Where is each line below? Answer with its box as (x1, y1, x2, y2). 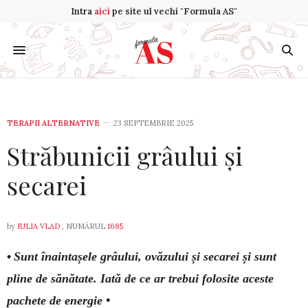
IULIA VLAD (17, 221, 60, 231)
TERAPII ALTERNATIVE (7, 118, 100, 128)
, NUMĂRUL (60, 221, 107, 231)
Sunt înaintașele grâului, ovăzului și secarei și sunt (14, 250, 276, 263)
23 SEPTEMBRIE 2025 (113, 118, 193, 128)
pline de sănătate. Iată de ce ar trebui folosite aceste (7, 272, 274, 285)
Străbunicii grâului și (7, 139, 243, 172)
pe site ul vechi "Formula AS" (110, 5, 237, 17)
